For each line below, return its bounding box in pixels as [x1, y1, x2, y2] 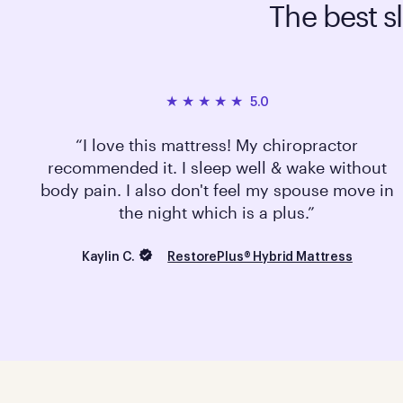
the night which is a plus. [119, 202, 309, 223]
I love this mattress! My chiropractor [83, 135, 359, 156]
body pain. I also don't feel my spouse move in [40, 180, 394, 201]
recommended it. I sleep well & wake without [47, 157, 387, 178]
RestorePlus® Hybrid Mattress [167, 251, 353, 264]
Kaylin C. [81, 250, 136, 264]
